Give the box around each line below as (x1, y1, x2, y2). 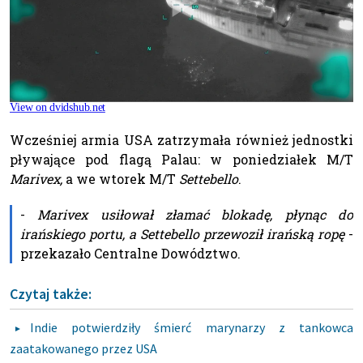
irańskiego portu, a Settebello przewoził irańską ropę (20, 225, 344, 243)
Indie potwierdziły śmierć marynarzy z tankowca (30, 319, 353, 336)
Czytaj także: (10, 284, 92, 304)
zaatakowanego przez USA (10, 340, 157, 357)
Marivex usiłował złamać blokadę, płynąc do (37, 206, 354, 224)
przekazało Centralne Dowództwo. (20, 245, 241, 263)
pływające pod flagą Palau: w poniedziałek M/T (10, 151, 353, 169)
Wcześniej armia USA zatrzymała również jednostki (10, 131, 353, 149)
